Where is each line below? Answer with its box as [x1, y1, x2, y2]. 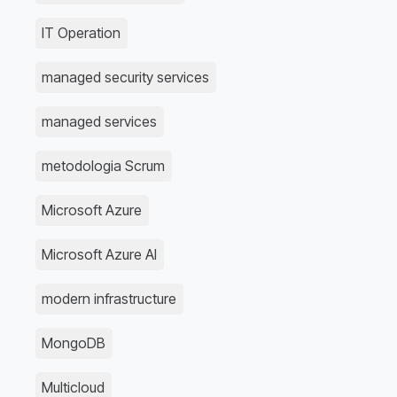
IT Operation [42, 24, 121, 43]
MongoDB [42, 334, 106, 353]
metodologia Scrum [42, 157, 166, 175]
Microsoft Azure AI [42, 245, 158, 264]
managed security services [42, 68, 210, 87]
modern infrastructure [42, 290, 177, 308]
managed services [42, 113, 158, 131]
